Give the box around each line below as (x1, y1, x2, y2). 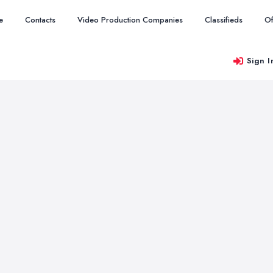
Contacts (25, 14, 55, 26)
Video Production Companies (77, 14, 183, 26)
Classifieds (205, 14, 243, 26)
